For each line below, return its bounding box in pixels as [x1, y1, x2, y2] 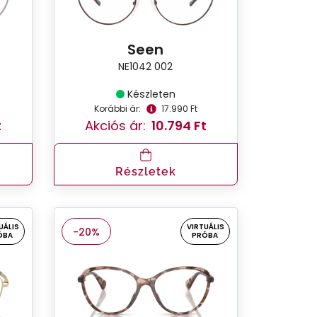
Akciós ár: [84, 116, 146, 134]
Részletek [115, 164, 176, 178]
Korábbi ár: [93, 102, 141, 115]
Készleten [127, 86, 175, 101]
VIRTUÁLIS [186, 221, 224, 232]
